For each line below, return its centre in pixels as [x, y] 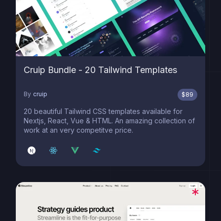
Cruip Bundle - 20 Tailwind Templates [100, 70]
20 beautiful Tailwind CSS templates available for [103, 111]
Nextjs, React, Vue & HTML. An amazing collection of [109, 121]
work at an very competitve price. [78, 130]
